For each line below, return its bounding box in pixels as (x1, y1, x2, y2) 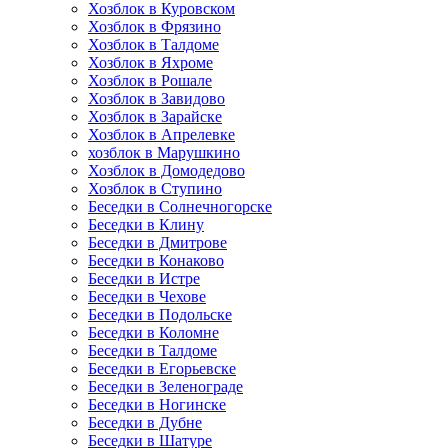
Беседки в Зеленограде (88, 378, 243, 395)
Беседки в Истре (88, 270, 200, 287)
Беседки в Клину (88, 216, 204, 233)
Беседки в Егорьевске (88, 360, 236, 377)
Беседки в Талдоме (88, 342, 217, 359)
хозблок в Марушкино (88, 144, 240, 161)
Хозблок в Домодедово (88, 162, 245, 179)
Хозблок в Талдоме (88, 36, 219, 53)
